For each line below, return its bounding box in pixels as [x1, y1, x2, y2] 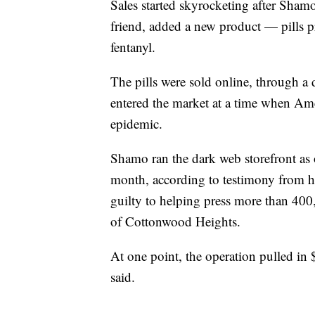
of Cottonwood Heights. [110, 212, 240, 230]
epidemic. [110, 114, 162, 132]
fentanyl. [110, 37, 155, 56]
